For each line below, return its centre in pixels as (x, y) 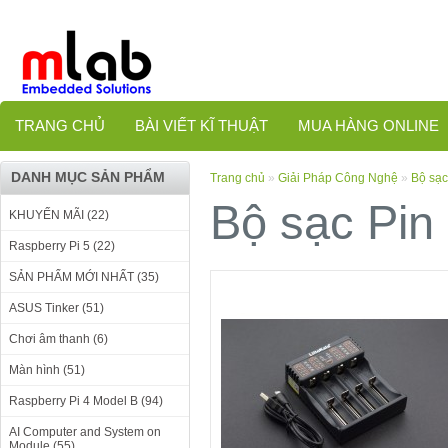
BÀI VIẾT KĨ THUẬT (201, 125)
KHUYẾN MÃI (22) (59, 215)
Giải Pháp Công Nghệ (338, 178)
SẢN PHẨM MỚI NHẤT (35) (84, 277)
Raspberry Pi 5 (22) (62, 246)
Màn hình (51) (47, 370)
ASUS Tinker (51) (56, 308)
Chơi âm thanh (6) (58, 339)
